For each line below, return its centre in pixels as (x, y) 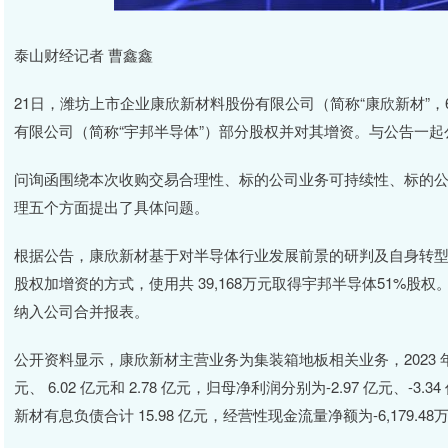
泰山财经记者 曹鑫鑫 (83, 54)
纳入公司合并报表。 (81, 310)
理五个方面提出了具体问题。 (111, 206)
